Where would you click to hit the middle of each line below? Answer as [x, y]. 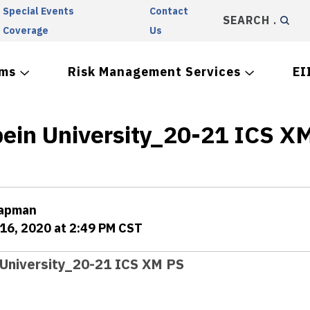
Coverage [25, 30]
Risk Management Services [154, 72]
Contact [169, 11]
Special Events [38, 11]
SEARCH [245, 20]
